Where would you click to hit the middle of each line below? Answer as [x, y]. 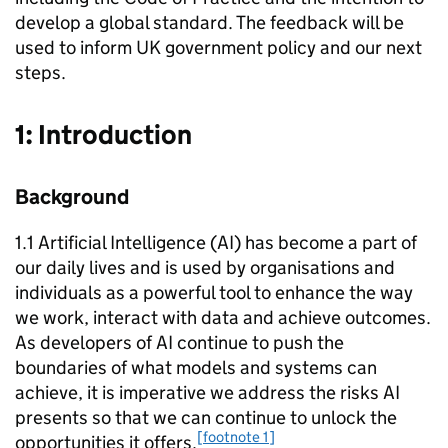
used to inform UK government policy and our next [218, 47]
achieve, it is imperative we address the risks [199, 392]
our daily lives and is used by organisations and [205, 267]
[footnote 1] [236, 436]
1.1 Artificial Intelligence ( [116, 242]
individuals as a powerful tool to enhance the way [214, 292]
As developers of [85, 342]
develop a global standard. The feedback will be [209, 22]
